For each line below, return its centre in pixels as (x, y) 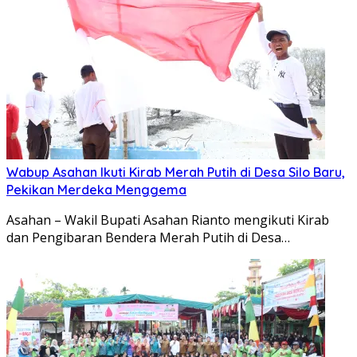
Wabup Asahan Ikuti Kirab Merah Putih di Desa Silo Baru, (176, 172)
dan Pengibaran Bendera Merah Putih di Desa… (148, 237)
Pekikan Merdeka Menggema (96, 189)
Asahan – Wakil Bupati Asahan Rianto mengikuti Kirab (168, 220)
